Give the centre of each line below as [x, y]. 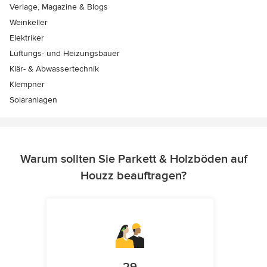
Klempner [27, 85]
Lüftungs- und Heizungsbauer [65, 54]
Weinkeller [29, 23]
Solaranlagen [33, 100]
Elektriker [27, 38]
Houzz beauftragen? [133, 176]
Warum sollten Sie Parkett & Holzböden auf [133, 159]
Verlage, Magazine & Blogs [59, 7]
